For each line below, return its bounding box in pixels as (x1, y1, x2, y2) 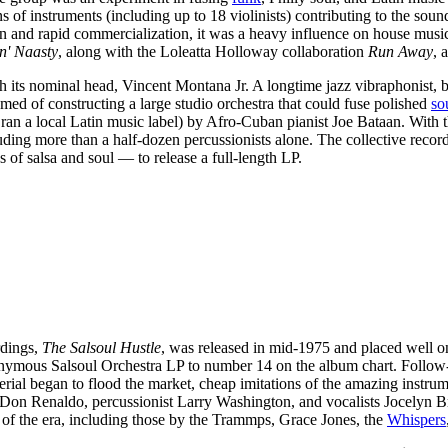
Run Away (368, 42, 433, 60)
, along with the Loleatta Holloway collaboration (58, 42, 368, 60)
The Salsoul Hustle (42, 338, 161, 356)
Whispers (387, 410, 446, 428)
